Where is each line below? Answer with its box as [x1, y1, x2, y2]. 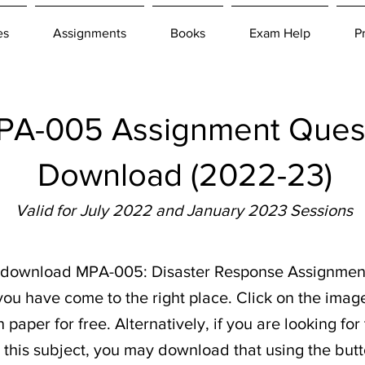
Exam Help [249, 26, 310, 40]
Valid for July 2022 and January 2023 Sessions [15, 200, 353, 219]
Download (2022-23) [37, 156, 332, 192]
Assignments [53, 26, 126, 40]
